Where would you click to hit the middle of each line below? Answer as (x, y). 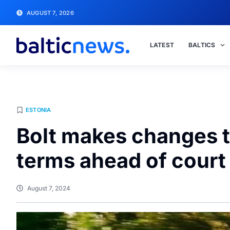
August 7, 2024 (49, 188)
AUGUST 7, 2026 (50, 13)
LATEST (162, 45)
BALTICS (202, 45)
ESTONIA (39, 110)
